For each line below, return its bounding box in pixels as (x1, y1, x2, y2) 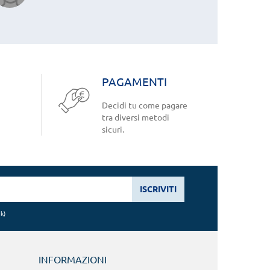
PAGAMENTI (101, 75, 167, 89)
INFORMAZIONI (38, 254, 107, 265)
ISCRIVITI (140, 184, 177, 194)
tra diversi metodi (101, 112, 169, 122)
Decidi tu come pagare (101, 100, 187, 110)
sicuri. (101, 124, 124, 134)
